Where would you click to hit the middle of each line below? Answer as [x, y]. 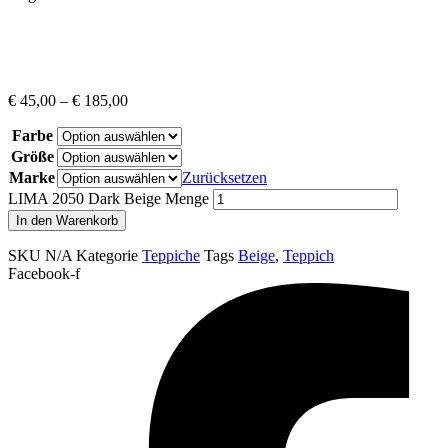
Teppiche [171, 256]
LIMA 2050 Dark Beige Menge [108, 199]
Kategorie [107, 256]
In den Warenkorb [67, 221]
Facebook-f [44, 274]
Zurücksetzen [224, 178]
